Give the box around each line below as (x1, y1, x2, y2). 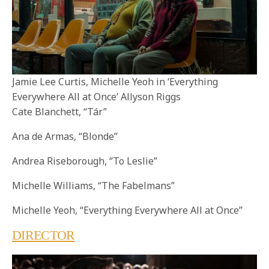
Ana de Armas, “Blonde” (12, 130, 118, 144)
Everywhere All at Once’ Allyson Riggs (12, 90, 181, 104)
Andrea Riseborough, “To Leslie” (12, 154, 158, 168)
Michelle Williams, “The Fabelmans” (12, 179, 175, 193)
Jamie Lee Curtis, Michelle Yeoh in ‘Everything (12, 75, 218, 89)
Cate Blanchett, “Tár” (12, 105, 107, 119)
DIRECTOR (12, 228, 75, 243)
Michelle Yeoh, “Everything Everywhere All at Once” (12, 204, 243, 217)
